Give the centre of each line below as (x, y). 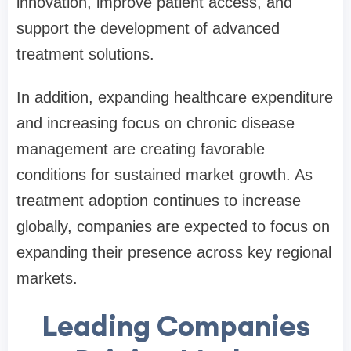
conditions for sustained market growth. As (165, 175)
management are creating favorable (141, 149)
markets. (47, 279)
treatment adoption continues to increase (159, 201)
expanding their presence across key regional (174, 253)
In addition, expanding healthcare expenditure (175, 98)
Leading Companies (175, 326)
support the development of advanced (148, 29)
